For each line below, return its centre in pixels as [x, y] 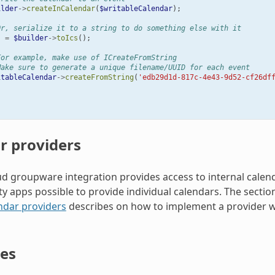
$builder [30, 38]
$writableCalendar [136, 8]
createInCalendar [60, 8]
